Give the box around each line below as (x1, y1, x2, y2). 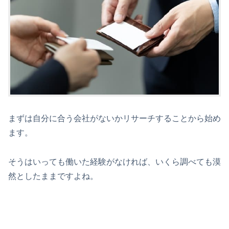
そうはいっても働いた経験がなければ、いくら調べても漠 (8, 157, 221, 166)
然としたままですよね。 (8, 171, 98, 180)
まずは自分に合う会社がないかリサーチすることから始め (8, 113, 221, 123)
